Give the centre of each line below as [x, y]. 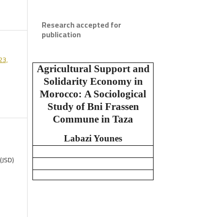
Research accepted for [81, 24]
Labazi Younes [93, 138]
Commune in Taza [93, 119]
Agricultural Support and [93, 69]
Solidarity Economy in [93, 81]
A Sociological [115, 94]
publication [61, 34]
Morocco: [61, 94]
